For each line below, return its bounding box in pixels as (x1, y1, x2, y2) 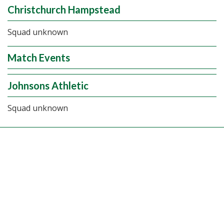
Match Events (7, 51, 70, 63)
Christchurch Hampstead (7, 3, 120, 15)
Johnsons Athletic (7, 79, 88, 91)
